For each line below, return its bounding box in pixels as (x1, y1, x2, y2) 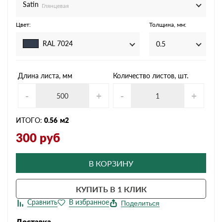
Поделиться (120, 199, 160, 208)
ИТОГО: (16, 116, 44, 125)
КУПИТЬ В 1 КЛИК (75, 184, 147, 194)
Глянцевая (42, 1, 69, 9)
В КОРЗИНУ (89, 158, 133, 168)
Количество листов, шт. (113, 71, 188, 80)
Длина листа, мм (18, 71, 72, 80)
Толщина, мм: (149, 21, 186, 29)
